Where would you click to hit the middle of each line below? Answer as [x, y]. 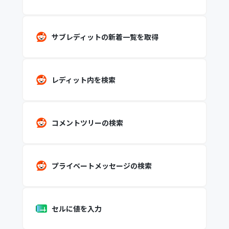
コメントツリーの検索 [87, 123]
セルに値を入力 [76, 209]
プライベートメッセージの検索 [101, 166]
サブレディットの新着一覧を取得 [105, 37]
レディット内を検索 [83, 80]
